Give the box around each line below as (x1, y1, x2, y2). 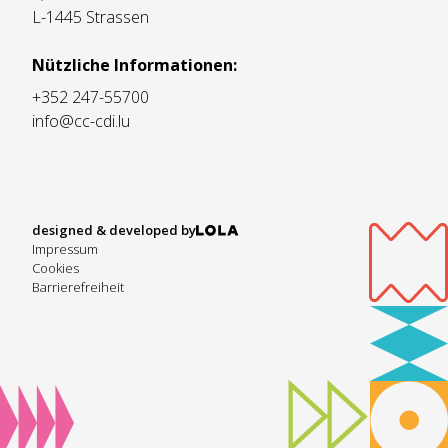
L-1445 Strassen (32, 6, 149, 29)
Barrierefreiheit (32, 278, 124, 297)
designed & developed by (32, 221, 196, 240)
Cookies (32, 259, 79, 278)
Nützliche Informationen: (32, 54, 237, 77)
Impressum (32, 240, 98, 259)
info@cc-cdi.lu (32, 110, 130, 133)
